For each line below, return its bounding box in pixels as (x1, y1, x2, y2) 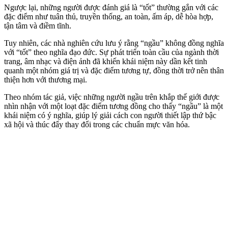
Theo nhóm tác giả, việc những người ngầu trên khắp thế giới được (4, 92, 219, 101)
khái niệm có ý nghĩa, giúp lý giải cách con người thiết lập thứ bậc (4, 110, 216, 120)
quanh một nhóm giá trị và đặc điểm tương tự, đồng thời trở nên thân (4, 66, 224, 75)
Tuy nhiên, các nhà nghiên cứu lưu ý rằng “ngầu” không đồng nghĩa (4, 38, 224, 47)
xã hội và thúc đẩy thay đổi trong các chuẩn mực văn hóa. (4, 120, 190, 129)
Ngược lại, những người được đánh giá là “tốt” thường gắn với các (4, 3, 218, 12)
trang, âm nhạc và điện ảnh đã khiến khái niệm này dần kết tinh (4, 56, 207, 66)
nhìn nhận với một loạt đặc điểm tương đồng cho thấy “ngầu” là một (4, 101, 223, 110)
